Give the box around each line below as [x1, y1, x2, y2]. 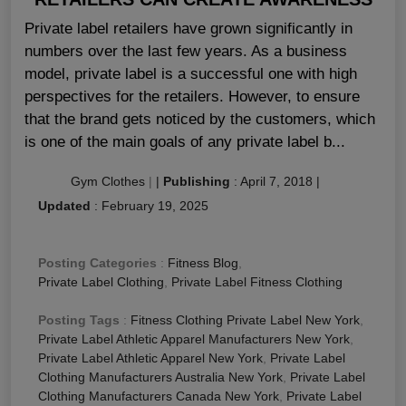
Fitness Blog [168, 256, 238, 271]
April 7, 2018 [240, 174, 313, 189]
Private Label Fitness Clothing [171, 275, 343, 290]
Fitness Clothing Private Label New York [130, 313, 360, 328]
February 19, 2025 [101, 198, 208, 214]
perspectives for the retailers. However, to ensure [24, 88, 360, 106]
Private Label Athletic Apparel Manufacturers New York [38, 332, 350, 347]
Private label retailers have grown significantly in [24, 20, 353, 38]
